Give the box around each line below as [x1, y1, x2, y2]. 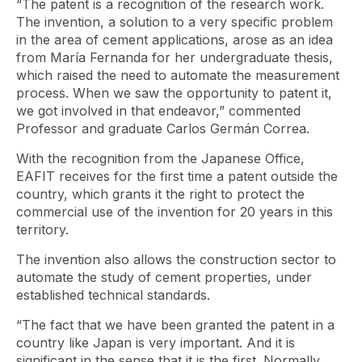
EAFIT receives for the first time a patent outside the [16, 168, 338, 184]
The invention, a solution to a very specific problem [16, 14, 333, 30]
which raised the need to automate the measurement [16, 67, 339, 83]
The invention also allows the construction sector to [16, 251, 336, 267]
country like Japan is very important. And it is [16, 335, 295, 351]
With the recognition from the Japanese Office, [16, 150, 305, 166]
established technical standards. [16, 287, 210, 303]
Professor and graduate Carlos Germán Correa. [16, 120, 309, 137]
